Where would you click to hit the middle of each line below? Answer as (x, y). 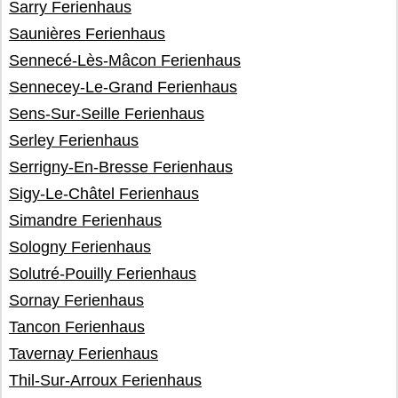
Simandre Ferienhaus (85, 220)
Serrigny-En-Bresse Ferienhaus (121, 167)
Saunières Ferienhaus (87, 34)
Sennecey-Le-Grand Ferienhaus (123, 87)
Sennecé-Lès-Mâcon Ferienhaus (125, 60)
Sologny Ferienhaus (80, 247)
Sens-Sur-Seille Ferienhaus (107, 114)
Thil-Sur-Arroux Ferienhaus (105, 380)
